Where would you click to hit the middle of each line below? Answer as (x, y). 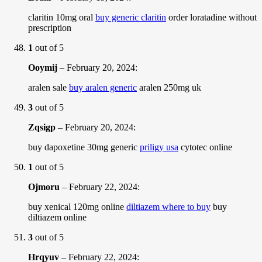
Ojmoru (44, 187)
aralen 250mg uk (169, 87)
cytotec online (205, 147)
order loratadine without (211, 17)
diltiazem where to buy (168, 206)
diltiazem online (57, 217)
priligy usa (159, 147)
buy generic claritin (131, 17)
